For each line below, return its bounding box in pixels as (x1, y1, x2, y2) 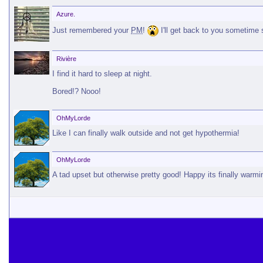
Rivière (56, 55, 76, 62)
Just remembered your (52, 25, 131, 35)
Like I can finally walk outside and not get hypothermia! (52, 129, 240, 137)
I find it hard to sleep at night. (52, 69, 152, 78)
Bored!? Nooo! (52, 87, 101, 96)
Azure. (56, 11, 75, 18)
